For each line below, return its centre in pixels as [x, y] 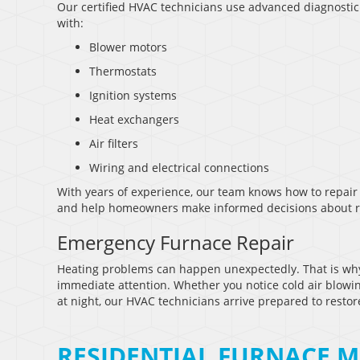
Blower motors [128, 47]
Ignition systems [133, 96]
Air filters [114, 144]
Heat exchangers [134, 120]
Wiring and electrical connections [179, 168]
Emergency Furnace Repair [176, 243]
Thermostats [123, 72]
